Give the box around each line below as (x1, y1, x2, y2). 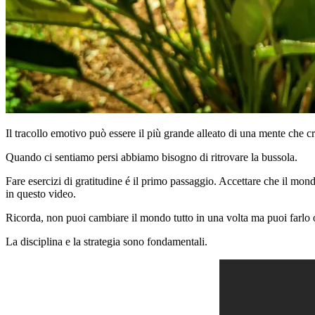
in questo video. (6, 187, 76, 200)
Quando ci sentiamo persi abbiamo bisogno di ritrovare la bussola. (6, 150, 297, 163)
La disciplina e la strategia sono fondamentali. (6, 235, 207, 247)
